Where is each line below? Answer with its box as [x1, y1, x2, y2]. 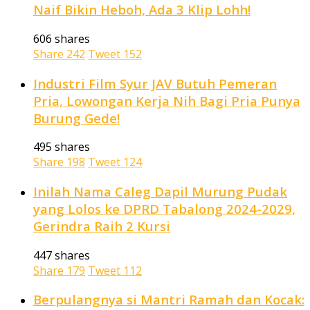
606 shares [33, 30, 90, 46]
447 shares [33, 247, 90, 263]
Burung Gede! [33, 109, 120, 127]
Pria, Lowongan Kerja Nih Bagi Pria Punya [33, 91, 300, 109]
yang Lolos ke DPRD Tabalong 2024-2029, [33, 199, 295, 217]
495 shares [33, 139, 90, 155]
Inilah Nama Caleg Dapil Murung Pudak [33, 182, 287, 200]
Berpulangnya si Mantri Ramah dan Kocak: [33, 291, 304, 309]
